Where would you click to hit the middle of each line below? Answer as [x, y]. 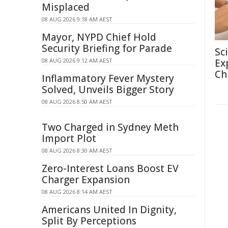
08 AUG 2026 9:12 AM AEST [77, 60]
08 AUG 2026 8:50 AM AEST [77, 102]
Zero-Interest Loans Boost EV [110, 168]
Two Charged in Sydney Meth [110, 127]
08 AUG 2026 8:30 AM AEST [77, 150]
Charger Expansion [86, 180]
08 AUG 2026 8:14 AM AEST [77, 192]
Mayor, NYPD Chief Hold [99, 37]
